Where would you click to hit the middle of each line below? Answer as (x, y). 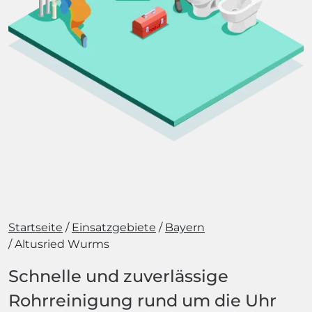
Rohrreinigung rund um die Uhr (142, 301)
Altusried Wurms (62, 244)
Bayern (185, 227)
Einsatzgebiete (114, 227)
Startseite (36, 227)
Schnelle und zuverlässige (118, 276)
